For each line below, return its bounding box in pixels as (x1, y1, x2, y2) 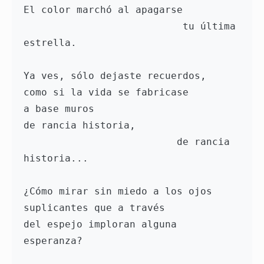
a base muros (24, 103, 100, 115)
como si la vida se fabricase (24, 87, 194, 98)
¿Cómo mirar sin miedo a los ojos (24, 186, 218, 197)
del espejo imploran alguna (24, 219, 177, 230)
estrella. (24, 37, 82, 49)
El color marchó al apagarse (24, 4, 189, 16)
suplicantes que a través (24, 202, 171, 214)
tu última (24, 21, 183, 32)
